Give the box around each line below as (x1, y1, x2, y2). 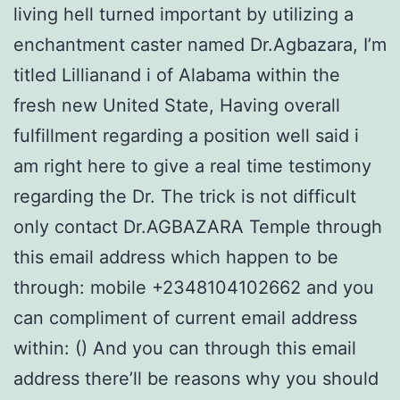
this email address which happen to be (13, 246, 338, 269)
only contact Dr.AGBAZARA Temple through (13, 216, 382, 238)
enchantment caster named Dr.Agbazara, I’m (13, 34, 387, 56)
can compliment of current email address (13, 307, 357, 329)
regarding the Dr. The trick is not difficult (13, 186, 356, 208)
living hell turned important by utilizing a (13, 4, 354, 26)
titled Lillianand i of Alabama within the (13, 64, 340, 87)
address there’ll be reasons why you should (13, 368, 379, 390)
